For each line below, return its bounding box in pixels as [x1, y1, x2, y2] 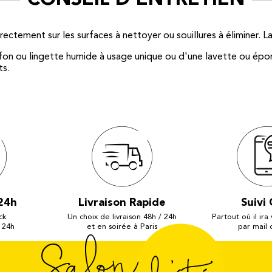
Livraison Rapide [78, 197, 166, 208]
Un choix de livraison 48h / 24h [67, 212, 177, 221]
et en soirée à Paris [86, 222, 157, 231]
